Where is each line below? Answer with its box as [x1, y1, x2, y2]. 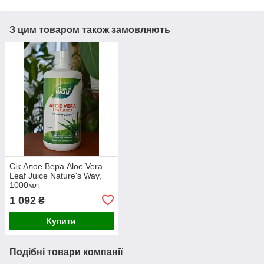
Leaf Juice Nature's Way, [9, 170, 101, 180]
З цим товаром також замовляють [9, 25, 170, 35]
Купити [47, 216, 77, 226]
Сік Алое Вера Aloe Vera [9, 161, 103, 171]
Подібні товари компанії [9, 246, 123, 257]
